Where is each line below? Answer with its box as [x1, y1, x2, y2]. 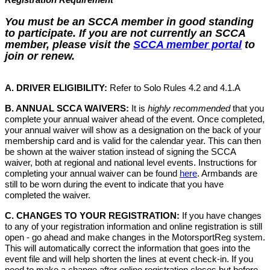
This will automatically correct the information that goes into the [5, 243, 250, 254]
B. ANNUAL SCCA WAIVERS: [5, 104, 131, 114]
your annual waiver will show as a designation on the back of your [5, 125, 261, 136]
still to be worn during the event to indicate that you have [5, 180, 224, 190]
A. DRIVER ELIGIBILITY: [5, 83, 107, 93]
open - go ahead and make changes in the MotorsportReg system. [5, 233, 265, 243]
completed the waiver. [5, 190, 90, 201]
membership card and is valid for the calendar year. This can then [5, 136, 261, 146]
